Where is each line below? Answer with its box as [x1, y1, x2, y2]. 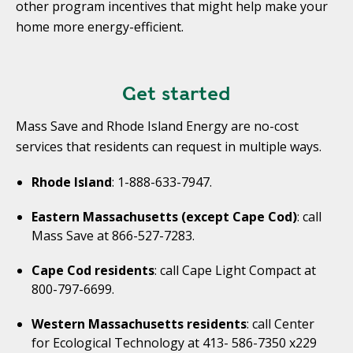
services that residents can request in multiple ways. [16, 138, 321, 156]
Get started [122, 82, 231, 106]
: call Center [247, 315, 314, 333]
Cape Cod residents [32, 262, 154, 280]
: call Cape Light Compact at [154, 262, 316, 280]
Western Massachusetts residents [32, 315, 247, 333]
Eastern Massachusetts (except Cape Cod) [32, 208, 297, 226]
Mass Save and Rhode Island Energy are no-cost [16, 117, 299, 136]
